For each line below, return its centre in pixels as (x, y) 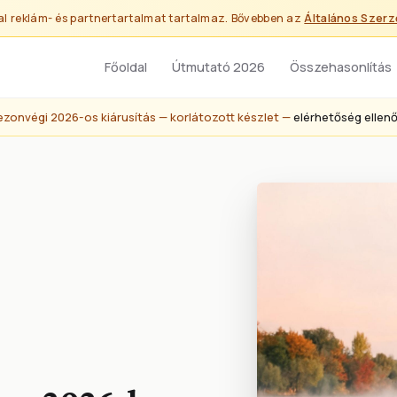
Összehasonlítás (341, 67)
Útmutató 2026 (218, 67)
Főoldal (126, 67)
